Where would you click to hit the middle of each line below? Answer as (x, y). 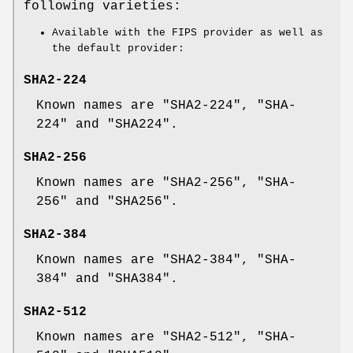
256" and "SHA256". (107, 201)
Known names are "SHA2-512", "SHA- (166, 337)
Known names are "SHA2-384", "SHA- (166, 260)
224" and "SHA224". (107, 124)
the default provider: (118, 48)
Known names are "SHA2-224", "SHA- (166, 105)
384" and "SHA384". (107, 279)
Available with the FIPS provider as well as (188, 32)
